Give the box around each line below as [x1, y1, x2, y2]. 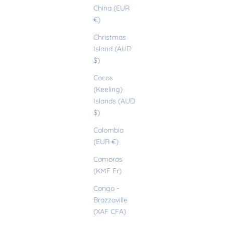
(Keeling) [93, 85, 123, 94]
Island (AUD [93, 44, 132, 54]
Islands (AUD [93, 96, 135, 106]
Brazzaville [93, 195, 128, 205]
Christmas [93, 33, 126, 42]
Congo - [93, 184, 119, 193]
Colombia [93, 126, 124, 135]
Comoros [93, 155, 123, 164]
